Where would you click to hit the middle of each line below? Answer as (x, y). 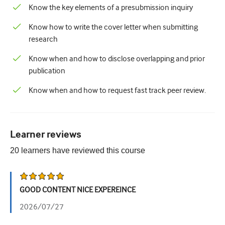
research (43, 39)
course (133, 150)
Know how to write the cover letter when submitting (113, 27)
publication (47, 71)
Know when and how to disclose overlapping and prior (117, 59)
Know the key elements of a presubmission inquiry (111, 8)
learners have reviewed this (70, 150)
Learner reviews (46, 135)
